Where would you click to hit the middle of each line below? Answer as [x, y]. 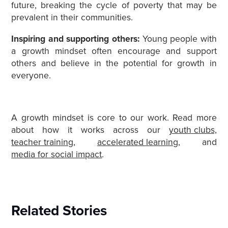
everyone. [31, 75]
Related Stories [59, 210]
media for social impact [57, 154]
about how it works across [79, 130]
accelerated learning [138, 142]
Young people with [178, 39]
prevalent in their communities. [72, 18]
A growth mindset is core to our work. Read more [114, 118]
